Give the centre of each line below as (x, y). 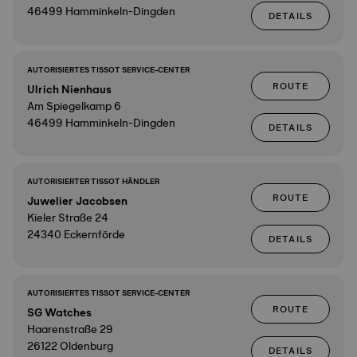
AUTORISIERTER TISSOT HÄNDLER (93, 181)
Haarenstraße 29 (70, 329)
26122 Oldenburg (70, 346)
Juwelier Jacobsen (77, 201)
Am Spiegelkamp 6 (74, 106)
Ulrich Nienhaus (69, 89)
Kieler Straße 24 (68, 218)
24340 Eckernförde (76, 234)
